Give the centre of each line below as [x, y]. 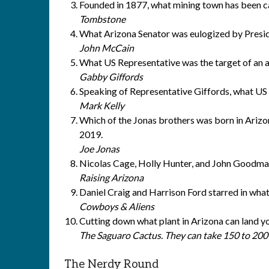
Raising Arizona [111, 177]
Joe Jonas [99, 149]
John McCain [107, 48]
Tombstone [102, 19]
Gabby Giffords [111, 77]
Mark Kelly [102, 105]
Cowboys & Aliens [117, 206]
